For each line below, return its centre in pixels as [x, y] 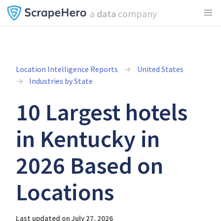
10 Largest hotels [102, 112]
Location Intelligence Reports [67, 69]
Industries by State [61, 81]
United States [160, 69]
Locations [65, 192]
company [136, 14]
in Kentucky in [88, 139]
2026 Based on [90, 165]
